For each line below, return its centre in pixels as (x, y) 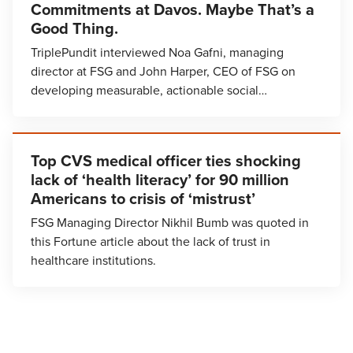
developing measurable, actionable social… (149, 90)
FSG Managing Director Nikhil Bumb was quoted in (170, 223)
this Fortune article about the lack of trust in (150, 242)
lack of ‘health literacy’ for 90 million (160, 180)
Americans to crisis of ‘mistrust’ (143, 199)
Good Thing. (74, 28)
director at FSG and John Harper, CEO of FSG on (163, 71)
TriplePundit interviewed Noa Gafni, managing (157, 52)
